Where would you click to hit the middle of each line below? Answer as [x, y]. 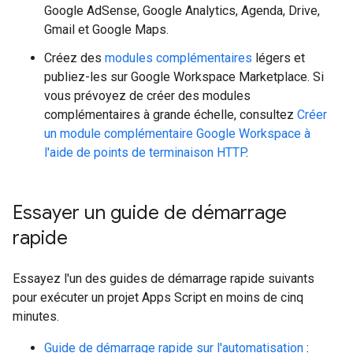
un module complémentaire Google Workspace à [177, 134]
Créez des [74, 58]
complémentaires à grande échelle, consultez [171, 115]
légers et [279, 58]
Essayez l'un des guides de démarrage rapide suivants [163, 279]
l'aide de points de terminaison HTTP [145, 152]
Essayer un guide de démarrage [150, 213]
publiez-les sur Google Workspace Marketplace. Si [184, 77]
